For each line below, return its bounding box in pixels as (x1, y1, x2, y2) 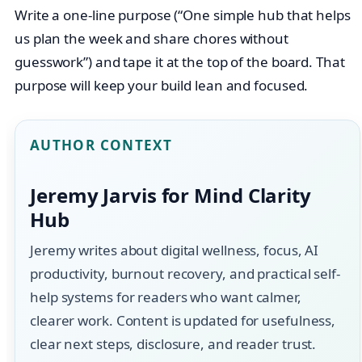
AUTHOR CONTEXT (30, 135, 173, 154)
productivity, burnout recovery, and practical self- (30, 264, 340, 284)
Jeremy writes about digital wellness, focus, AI (30, 241, 319, 260)
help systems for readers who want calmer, (30, 288, 301, 307)
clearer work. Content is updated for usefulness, (30, 311, 336, 330)
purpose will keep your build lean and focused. (15, 75, 309, 95)
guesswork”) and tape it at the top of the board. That (15, 52, 345, 71)
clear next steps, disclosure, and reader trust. (30, 335, 317, 354)
